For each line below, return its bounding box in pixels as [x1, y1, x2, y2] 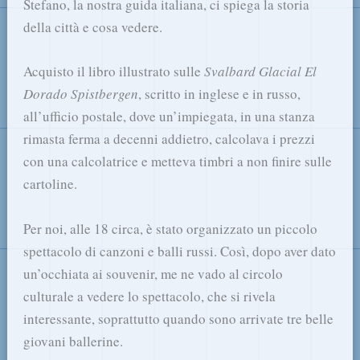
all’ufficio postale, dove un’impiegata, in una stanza [23, 107, 316, 126]
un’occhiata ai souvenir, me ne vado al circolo [23, 264, 284, 283]
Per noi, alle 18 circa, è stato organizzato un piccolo [23, 219, 318, 238]
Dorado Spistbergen [23, 84, 139, 104]
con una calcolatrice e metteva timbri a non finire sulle [23, 152, 333, 171]
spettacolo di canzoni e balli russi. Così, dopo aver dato [23, 241, 337, 260]
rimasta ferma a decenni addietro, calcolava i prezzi [23, 129, 316, 149]
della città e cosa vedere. [23, 18, 163, 37]
